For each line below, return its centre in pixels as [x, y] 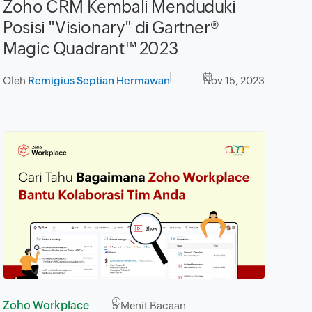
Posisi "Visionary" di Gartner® [111, 28]
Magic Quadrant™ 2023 [91, 49]
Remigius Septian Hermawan [99, 81]
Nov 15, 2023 [234, 81]
